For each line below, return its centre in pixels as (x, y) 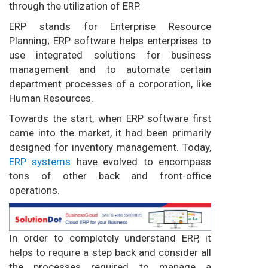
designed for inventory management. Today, (110, 147)
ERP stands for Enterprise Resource (110, 26)
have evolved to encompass (141, 161)
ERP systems (40, 161)
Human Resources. (51, 98)
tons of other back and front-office (110, 176)
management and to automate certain (110, 69)
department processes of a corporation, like (110, 83)
